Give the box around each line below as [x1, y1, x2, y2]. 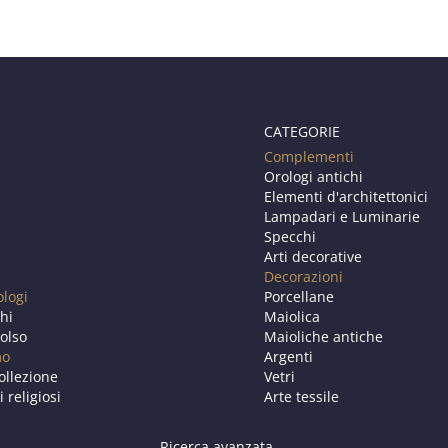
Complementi [264, 147, 354, 166]
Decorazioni [264, 267, 343, 286]
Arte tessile [264, 387, 339, 406]
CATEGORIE [264, 122, 340, 141]
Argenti [264, 347, 313, 366]
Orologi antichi [264, 167, 363, 186]
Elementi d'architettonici [264, 187, 428, 206]
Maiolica [264, 307, 320, 326]
